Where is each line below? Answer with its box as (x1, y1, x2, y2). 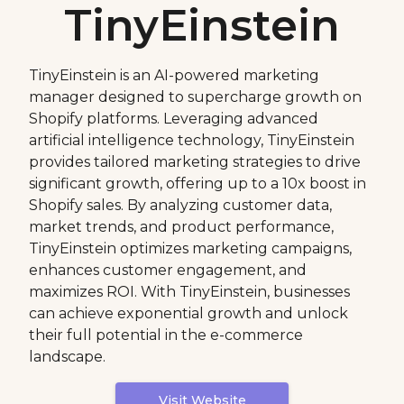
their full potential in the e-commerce (29, 326, 303, 344)
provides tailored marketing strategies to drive (29, 152, 361, 170)
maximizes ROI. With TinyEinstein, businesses (29, 282, 350, 300)
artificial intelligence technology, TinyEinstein (29, 131, 354, 149)
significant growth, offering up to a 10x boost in (29, 174, 366, 192)
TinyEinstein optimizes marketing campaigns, (29, 239, 352, 257)
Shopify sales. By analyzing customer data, (29, 196, 332, 214)
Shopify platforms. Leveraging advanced (29, 109, 318, 127)
